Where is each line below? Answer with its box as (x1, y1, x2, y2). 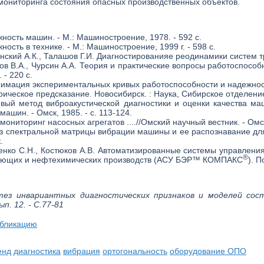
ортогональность (103, 246, 167, 256)
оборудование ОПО (170, 246, 246, 256)
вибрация (63, 246, 100, 256)
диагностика (14, 246, 61, 256)
